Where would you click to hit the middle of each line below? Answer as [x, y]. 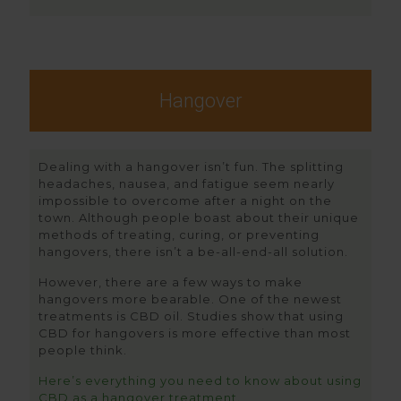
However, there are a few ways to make [171, 282]
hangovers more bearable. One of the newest [190, 299]
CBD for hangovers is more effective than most [195, 333]
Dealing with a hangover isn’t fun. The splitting [191, 166]
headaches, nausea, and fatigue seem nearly [187, 183]
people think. [83, 350]
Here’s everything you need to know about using [200, 380]
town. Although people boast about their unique [199, 218]
